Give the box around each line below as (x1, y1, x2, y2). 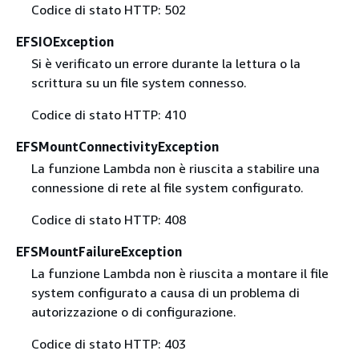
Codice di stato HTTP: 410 (30, 106, 186, 123)
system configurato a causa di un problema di (30, 284, 300, 301)
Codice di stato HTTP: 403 (30, 336, 186, 353)
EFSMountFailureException (16, 244, 182, 260)
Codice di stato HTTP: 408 (30, 212, 186, 228)
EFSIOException (16, 33, 114, 50)
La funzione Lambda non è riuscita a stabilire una (30, 160, 320, 176)
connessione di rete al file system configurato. (30, 179, 304, 196)
